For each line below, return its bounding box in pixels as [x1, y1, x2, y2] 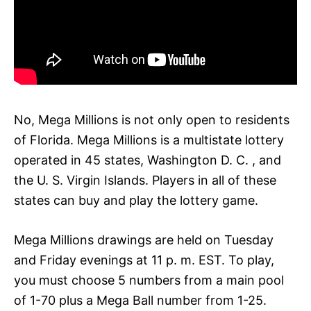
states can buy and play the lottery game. [14, 192, 258, 208]
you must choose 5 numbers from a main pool [14, 272, 284, 287]
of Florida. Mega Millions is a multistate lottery [14, 132, 284, 147]
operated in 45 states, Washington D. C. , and [14, 152, 281, 167]
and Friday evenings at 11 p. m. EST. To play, [14, 252, 274, 267]
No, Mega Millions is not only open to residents [14, 112, 289, 127]
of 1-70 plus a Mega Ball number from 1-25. [14, 292, 267, 308]
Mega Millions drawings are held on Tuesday [14, 232, 274, 247]
